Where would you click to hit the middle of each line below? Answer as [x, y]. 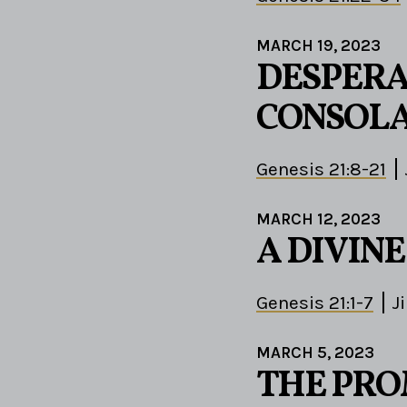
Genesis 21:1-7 [315, 303]
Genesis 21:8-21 [321, 169]
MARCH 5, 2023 [315, 353]
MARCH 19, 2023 [318, 46]
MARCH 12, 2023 [318, 219]
